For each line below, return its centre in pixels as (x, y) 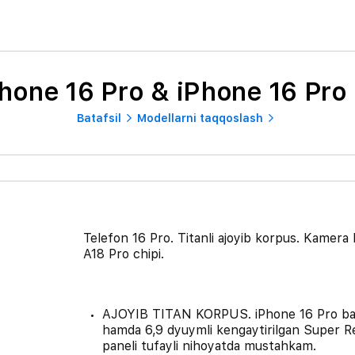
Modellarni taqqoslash (200, 118)
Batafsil (99, 118)
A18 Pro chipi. (123, 254)
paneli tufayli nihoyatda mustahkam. (209, 345)
